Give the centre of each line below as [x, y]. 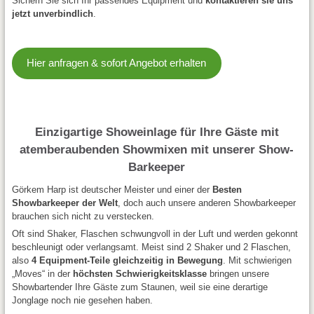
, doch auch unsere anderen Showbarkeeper [206, 203]
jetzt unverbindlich [52, 13]
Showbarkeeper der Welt [64, 203]
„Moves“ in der [42, 274]
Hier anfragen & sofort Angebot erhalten [117, 63]
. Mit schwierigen [257, 260]
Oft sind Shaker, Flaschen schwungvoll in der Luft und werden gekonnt [155, 234]
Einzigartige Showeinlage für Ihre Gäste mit [157, 132]
